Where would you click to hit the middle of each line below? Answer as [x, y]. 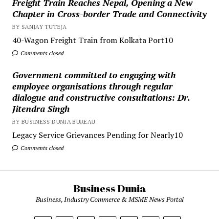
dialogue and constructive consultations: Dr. [101, 97]
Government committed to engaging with [94, 75]
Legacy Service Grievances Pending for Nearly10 [97, 135]
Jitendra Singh [41, 108]
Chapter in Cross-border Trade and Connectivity [109, 13]
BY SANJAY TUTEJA [39, 26]
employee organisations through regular [92, 86]
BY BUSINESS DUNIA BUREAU [54, 121]
